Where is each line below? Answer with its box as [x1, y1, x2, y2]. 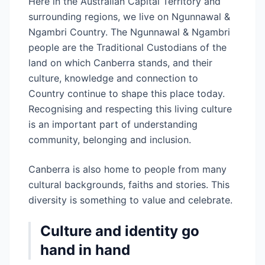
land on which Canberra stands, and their [28, 57, 212, 69]
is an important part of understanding [28, 118, 198, 130]
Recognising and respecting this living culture [28, 103, 232, 115]
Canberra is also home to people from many [28, 163, 227, 175]
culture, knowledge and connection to [28, 72, 198, 84]
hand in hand [40, 241, 130, 258]
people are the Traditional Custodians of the [28, 41, 227, 53]
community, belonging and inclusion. [28, 134, 191, 146]
